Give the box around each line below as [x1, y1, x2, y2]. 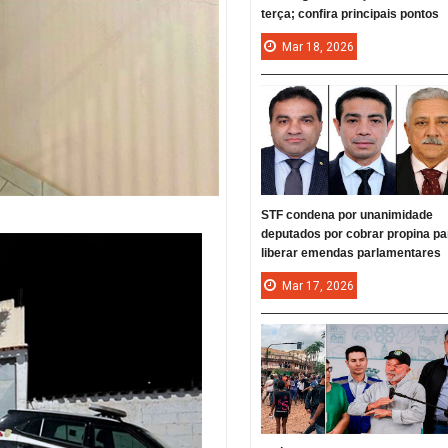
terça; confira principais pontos [261, 7, 440, 22]
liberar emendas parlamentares [261, 246, 442, 261]
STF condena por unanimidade [261, 208, 434, 223]
